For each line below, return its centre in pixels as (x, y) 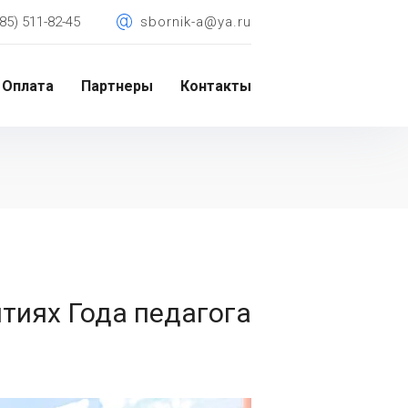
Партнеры (117, 87)
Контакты (216, 87)
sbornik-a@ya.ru (196, 22)
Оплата (28, 87)
